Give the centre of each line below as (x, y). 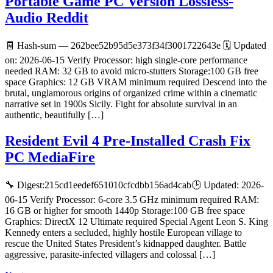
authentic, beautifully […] (54, 115)
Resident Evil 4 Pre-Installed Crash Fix (128, 141)
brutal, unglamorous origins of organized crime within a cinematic (131, 93)
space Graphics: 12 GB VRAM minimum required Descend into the (136, 82)
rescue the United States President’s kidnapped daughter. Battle (126, 243)
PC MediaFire (50, 158)
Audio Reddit (47, 18)
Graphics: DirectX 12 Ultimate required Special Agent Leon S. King (136, 222)
